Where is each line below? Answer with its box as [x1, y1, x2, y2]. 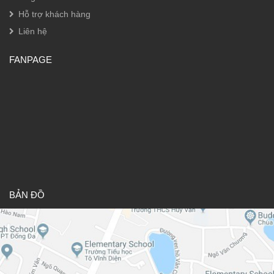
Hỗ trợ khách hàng [18, 9, 91, 19]
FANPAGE [9, 54, 52, 65]
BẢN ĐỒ [9, 189, 45, 200]
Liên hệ [18, 26, 47, 36]
